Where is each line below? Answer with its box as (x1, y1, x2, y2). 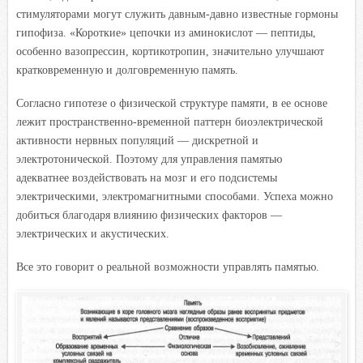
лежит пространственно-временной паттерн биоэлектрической (16, 115, 323, 129)
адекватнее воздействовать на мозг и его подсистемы (16, 171, 277, 185)
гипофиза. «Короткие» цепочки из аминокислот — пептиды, (16, 26, 316, 40)
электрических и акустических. (16, 227, 169, 241)
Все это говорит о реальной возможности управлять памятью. (16, 260, 319, 274)
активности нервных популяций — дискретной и (16, 134, 258, 147)
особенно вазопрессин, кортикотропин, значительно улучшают (16, 45, 324, 58)
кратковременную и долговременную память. (16, 63, 238, 77)
